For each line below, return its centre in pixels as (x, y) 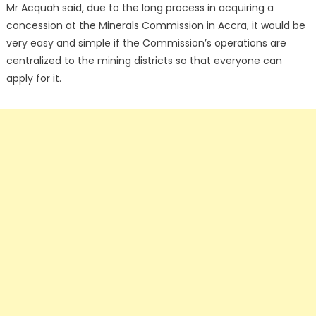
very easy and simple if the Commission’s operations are (146, 43)
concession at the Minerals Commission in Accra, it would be (156, 26)
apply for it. (34, 79)
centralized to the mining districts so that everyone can (144, 61)
